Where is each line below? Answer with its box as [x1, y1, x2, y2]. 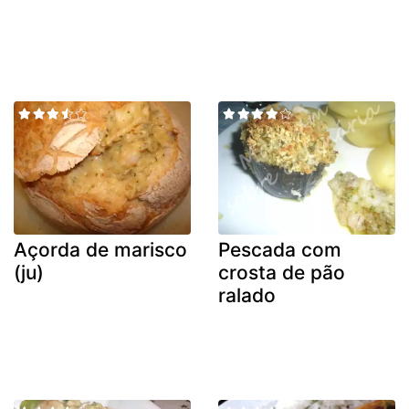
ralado [218, 283, 276, 307]
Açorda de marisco [14, 237, 187, 261]
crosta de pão [218, 260, 345, 284]
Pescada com [218, 237, 341, 261]
